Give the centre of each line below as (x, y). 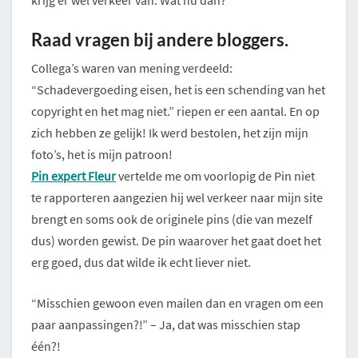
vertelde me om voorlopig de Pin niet (215, 176)
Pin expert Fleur (74, 176)
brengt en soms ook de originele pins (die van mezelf (172, 219)
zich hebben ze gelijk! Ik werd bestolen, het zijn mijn (170, 133)
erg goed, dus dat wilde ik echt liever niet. (141, 263)
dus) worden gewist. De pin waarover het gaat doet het (176, 241)
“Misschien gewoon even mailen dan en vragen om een (177, 303)
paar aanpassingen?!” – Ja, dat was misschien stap (166, 325)
